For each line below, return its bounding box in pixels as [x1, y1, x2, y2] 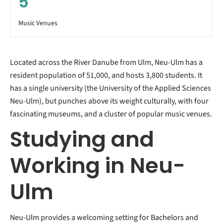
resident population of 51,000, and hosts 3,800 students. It [10, 69, 202, 81]
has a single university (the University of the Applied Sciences [10, 82, 211, 94]
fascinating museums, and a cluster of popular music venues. [10, 108, 212, 119]
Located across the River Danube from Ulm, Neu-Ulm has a [10, 56, 203, 68]
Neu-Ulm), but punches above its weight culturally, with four [10, 95, 209, 107]
